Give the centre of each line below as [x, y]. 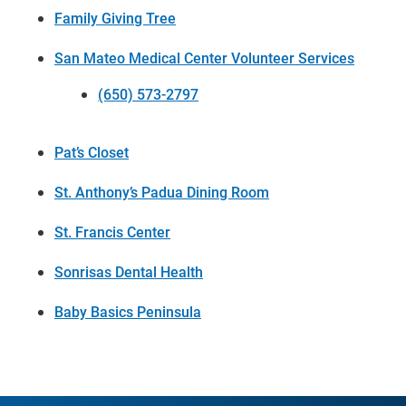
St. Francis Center [112, 232]
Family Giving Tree [115, 18]
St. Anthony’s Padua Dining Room [162, 192]
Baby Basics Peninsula [128, 311]
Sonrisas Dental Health [129, 271]
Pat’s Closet [92, 152]
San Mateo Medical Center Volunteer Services [204, 58]
